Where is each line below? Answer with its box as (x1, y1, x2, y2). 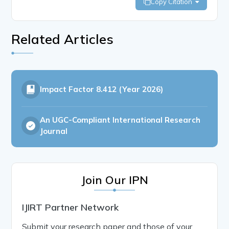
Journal (40, 126, 68, 136)
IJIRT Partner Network (22, 201, 119, 213)
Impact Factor (40, 84, 97, 94)
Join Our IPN (81, 172, 148, 187)
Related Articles (11, 30, 114, 48)
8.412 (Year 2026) (96, 84, 164, 94)
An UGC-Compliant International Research (40, 114, 201, 125)
